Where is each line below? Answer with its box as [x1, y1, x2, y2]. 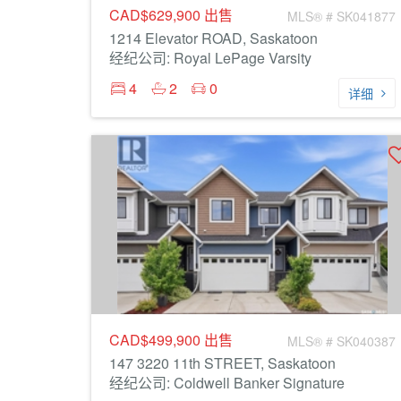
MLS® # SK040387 [287, 332, 396, 350]
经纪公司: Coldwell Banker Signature [109, 372, 345, 393]
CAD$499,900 [109, 329, 204, 350]
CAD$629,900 [109, 4, 204, 25]
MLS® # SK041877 [287, 7, 396, 25]
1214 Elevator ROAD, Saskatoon [109, 28, 318, 48]
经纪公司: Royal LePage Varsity [109, 47, 311, 68]
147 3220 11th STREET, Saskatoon [109, 353, 336, 373]
